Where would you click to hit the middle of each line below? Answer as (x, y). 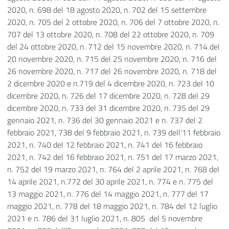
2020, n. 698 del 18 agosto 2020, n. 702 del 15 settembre (107, 10)
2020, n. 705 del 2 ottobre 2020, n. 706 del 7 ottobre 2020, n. (113, 22)
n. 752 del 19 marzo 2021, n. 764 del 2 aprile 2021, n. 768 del (113, 169)
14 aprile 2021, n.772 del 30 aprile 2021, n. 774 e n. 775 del (110, 182)
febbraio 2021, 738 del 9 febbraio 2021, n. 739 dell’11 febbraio (114, 133)
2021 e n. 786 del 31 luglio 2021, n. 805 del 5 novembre (105, 219)
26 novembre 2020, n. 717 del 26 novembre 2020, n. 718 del (112, 71)
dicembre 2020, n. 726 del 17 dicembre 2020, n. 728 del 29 (108, 96)
